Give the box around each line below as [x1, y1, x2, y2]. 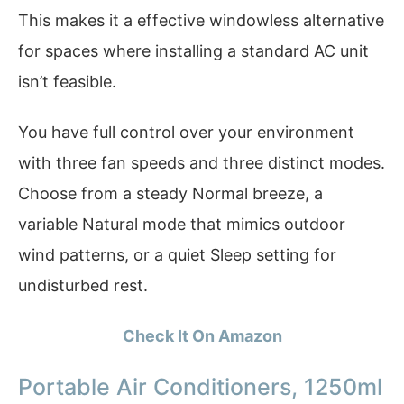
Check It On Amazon [122, 326, 282, 345]
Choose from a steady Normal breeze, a [18, 183, 323, 203]
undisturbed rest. [18, 275, 148, 295]
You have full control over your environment [18, 122, 354, 142]
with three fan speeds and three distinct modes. [18, 152, 385, 172]
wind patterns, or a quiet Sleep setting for [18, 244, 336, 264]
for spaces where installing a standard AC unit [18, 41, 369, 61]
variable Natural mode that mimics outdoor [18, 214, 345, 234]
